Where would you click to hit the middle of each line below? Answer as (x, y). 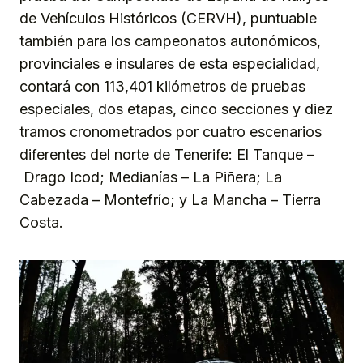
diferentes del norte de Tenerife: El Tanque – (167, 155)
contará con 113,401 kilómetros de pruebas (162, 87)
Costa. (41, 223)
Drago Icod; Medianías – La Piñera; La (151, 177)
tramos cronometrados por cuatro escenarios (171, 132)
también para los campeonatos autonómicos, (170, 41)
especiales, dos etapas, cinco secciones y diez (176, 109)
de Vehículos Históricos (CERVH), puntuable (168, 19)
